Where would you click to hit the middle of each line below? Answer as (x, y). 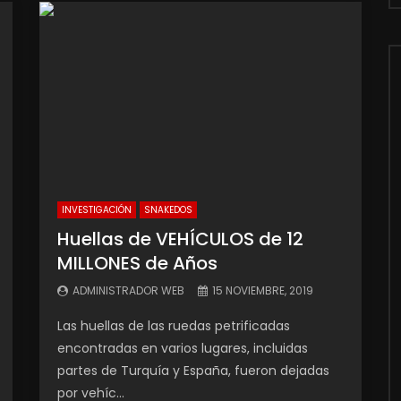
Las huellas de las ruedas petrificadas (174, 325)
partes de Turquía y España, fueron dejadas (193, 370)
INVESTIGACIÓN (97, 209)
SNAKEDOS (168, 209)
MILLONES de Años (137, 263)
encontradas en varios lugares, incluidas (183, 348)
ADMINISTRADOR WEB (128, 290)
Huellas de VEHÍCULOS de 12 (180, 239)
